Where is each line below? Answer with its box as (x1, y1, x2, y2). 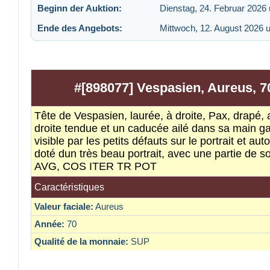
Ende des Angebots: (37, 22, 122, 33)
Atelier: (34, 254, 65, 265)
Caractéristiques (34, 182, 104, 193)
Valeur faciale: (34, 201, 93, 212)
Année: (34, 219, 64, 230)
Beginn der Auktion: (37, 2, 122, 13)
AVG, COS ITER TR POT (34, 160, 157, 173)
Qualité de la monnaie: (34, 236, 128, 247)
